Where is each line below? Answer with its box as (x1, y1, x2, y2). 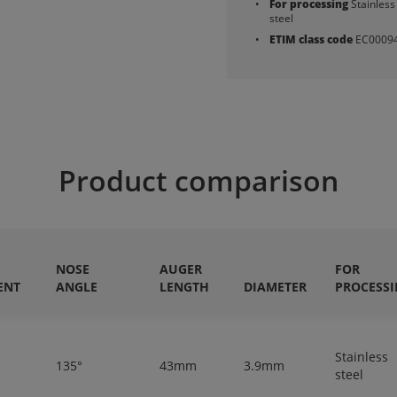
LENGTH (160, 278, 209, 296)
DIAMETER (244, 278, 307, 296)
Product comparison (58, 161, 339, 199)
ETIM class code (269, 32, 353, 47)
